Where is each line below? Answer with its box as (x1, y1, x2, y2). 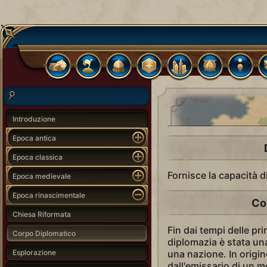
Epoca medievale (13, 171, 71, 181)
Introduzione (13, 114, 55, 123)
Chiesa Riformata (13, 209, 71, 219)
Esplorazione (13, 247, 56, 257)
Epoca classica (13, 152, 63, 162)
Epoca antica (13, 133, 56, 142)
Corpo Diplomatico (13, 228, 76, 238)
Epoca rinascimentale (13, 190, 85, 200)
